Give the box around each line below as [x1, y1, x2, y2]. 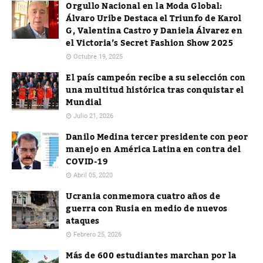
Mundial [66, 95, 102, 111]
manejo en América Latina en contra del [66, 141, 241, 158]
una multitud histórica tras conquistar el [66, 82, 244, 99]
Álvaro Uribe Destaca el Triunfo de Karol [66, 11, 241, 27]
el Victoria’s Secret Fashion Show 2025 [66, 35, 233, 52]
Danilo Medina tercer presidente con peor [66, 129, 248, 146]
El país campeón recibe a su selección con [66, 70, 246, 86]
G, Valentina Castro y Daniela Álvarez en [66, 23, 242, 39]
